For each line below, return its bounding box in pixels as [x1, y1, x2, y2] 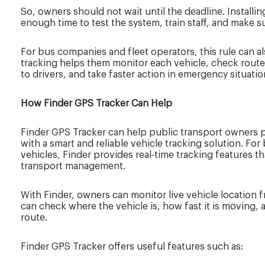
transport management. [21, 161, 125, 172]
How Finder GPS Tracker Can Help [21, 99, 174, 109]
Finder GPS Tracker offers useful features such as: [21, 242, 243, 252]
